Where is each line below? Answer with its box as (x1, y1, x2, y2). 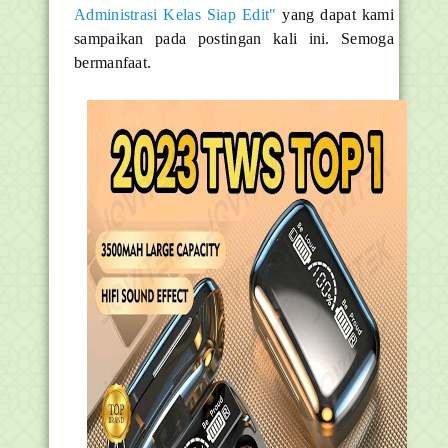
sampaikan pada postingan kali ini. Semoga (74, 29, 394, 47)
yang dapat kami (276, 5, 394, 23)
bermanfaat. (74, 53, 152, 71)
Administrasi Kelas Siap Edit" (74, 5, 277, 23)
